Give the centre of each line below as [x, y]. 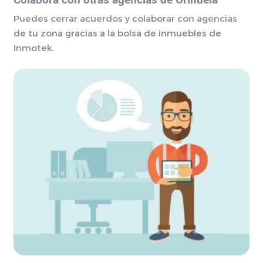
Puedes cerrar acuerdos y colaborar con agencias [125, 18]
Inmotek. [33, 47]
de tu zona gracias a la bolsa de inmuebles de [117, 33]
